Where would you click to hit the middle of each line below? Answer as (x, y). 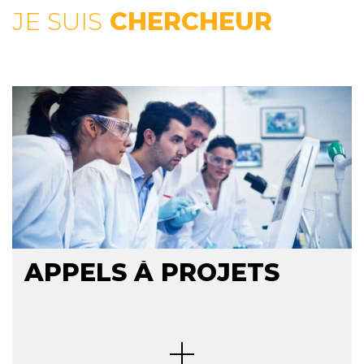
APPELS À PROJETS (152, 273)
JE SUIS (57, 22)
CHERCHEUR (187, 22)
